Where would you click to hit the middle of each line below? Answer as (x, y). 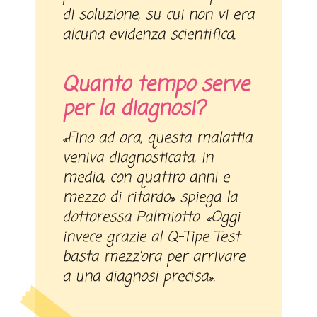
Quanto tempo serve (156, 86)
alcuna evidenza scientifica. (149, 35)
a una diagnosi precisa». (139, 277)
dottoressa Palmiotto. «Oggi (151, 218)
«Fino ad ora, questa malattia (157, 139)
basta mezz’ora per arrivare (154, 258)
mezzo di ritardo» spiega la (150, 198)
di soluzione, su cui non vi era (158, 16)
